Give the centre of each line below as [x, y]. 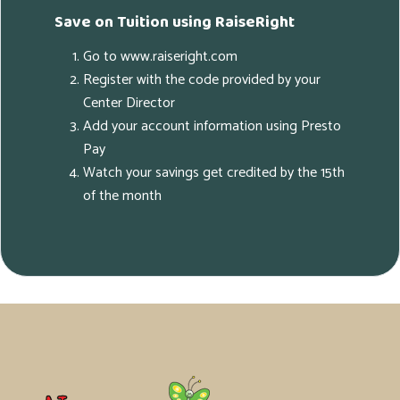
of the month [122, 196]
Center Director [129, 104]
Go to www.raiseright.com [160, 57]
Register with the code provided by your [202, 80]
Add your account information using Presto [212, 127]
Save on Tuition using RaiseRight [175, 23]
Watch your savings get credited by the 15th [214, 173]
